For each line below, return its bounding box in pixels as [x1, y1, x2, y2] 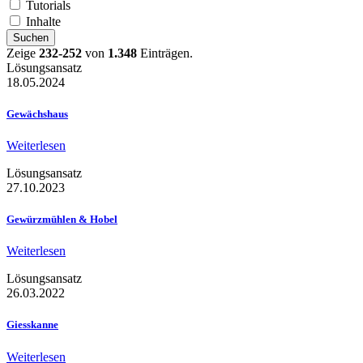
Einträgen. [137, 45, 193, 60]
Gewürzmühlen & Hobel [6, 213, 117, 226]
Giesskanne [6, 318, 58, 331]
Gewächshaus [6, 107, 68, 120]
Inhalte [26, 14, 61, 28]
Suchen [13, 31, 49, 44]
